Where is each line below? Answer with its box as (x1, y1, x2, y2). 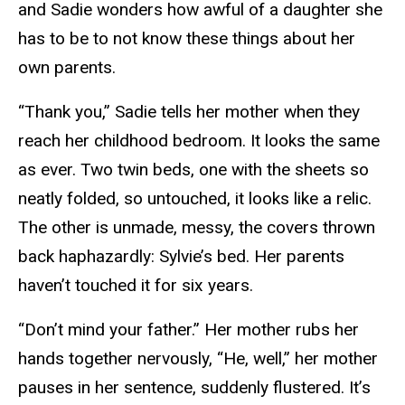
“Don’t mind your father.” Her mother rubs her (18, 318, 359, 340)
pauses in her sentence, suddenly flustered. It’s (18, 376, 371, 398)
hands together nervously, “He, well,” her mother (18, 347, 378, 369)
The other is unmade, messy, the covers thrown (18, 217, 375, 239)
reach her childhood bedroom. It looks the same (18, 130, 380, 152)
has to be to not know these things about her (18, 28, 355, 50)
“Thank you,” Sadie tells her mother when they (18, 101, 360, 123)
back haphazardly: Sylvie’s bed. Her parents (18, 246, 344, 268)
